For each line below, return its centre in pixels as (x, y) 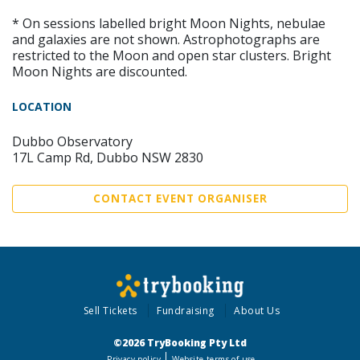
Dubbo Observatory (72, 141)
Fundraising (186, 311)
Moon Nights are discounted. (100, 71)
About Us (257, 311)
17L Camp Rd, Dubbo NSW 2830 (108, 157)
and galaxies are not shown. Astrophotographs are (166, 39)
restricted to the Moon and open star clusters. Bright (172, 55)
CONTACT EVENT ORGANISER (180, 198)
